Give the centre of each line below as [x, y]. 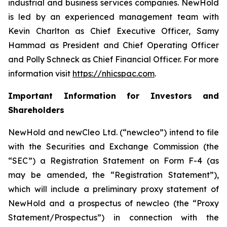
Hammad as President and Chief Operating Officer [113, 45]
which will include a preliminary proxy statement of [113, 189]
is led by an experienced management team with [113, 17]
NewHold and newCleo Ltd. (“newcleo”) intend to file [113, 132]
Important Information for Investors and [113, 96]
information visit [40, 73]
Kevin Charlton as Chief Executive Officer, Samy [113, 31]
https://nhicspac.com [113, 73]
